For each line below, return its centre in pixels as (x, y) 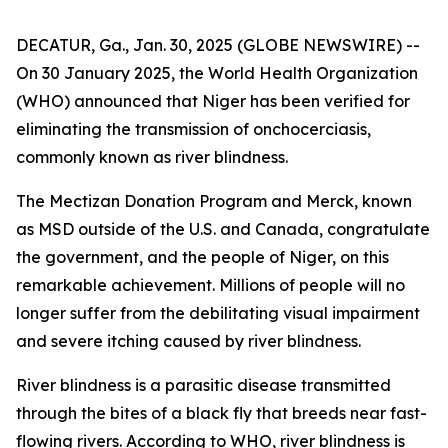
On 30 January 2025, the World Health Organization (217, 73)
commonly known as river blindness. (152, 157)
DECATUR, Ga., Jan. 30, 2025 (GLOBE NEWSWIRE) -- (218, 45)
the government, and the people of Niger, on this (202, 257)
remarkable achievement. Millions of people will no (210, 285)
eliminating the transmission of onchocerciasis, (193, 129)
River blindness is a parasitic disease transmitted (203, 385)
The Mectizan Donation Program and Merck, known (214, 201)
